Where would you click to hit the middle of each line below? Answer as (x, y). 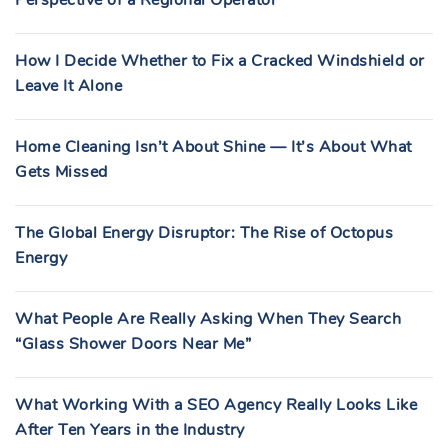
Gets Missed (61, 172)
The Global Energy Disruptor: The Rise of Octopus (204, 233)
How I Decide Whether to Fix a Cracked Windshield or (220, 61)
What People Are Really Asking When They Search (208, 319)
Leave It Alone (68, 86)
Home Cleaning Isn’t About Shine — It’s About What (213, 147)
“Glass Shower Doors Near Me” (133, 344)
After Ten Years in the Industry (130, 430)
